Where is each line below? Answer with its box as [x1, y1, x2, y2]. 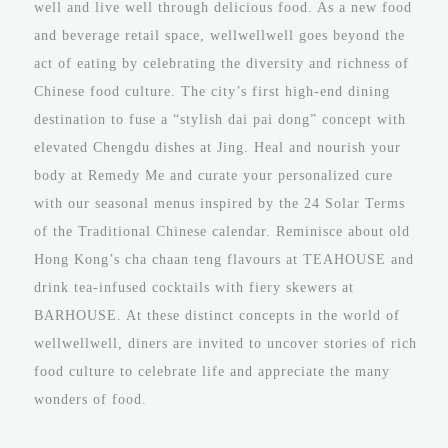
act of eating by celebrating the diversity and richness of [34, 55, 410, 72]
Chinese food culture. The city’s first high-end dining [34, 83, 391, 100]
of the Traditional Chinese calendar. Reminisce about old [34, 223, 411, 240]
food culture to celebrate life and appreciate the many [34, 363, 391, 380]
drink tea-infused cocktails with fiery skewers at [34, 279, 355, 296]
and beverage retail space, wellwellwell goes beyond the [34, 27, 406, 44]
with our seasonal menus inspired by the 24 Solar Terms [34, 195, 406, 212]
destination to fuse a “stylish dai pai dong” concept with [34, 111, 407, 128]
